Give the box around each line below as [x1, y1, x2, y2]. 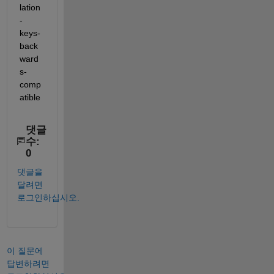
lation [19, 2, 40, 12]
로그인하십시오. [17, 193, 80, 203]
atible [19, 92, 40, 102]
